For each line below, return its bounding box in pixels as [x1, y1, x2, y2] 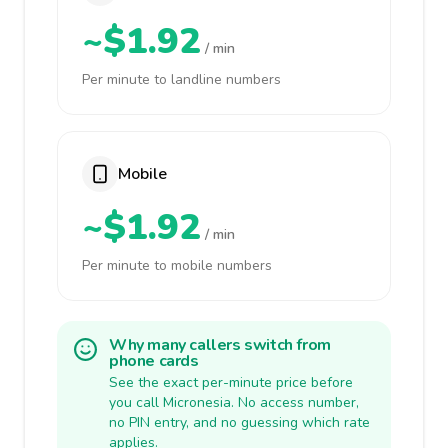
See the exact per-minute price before [109, 373, 353, 392]
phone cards [109, 350, 199, 372]
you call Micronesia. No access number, [109, 393, 359, 412]
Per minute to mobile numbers [82, 256, 272, 275]
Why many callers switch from [109, 334, 331, 356]
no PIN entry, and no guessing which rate [109, 413, 370, 432]
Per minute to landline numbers [82, 70, 281, 89]
